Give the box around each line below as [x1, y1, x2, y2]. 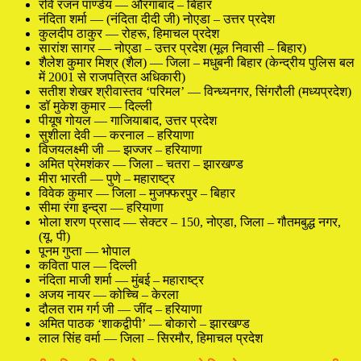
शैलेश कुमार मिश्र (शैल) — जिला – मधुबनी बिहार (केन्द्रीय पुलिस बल [39, 55, 355, 69]
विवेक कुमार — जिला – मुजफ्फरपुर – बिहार [39, 185, 235, 200]
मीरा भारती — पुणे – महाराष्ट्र [39, 171, 175, 185]
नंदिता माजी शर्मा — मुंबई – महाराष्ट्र [39, 272, 204, 287]
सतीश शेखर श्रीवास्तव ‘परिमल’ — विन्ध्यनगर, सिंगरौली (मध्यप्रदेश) [39, 84, 351, 98]
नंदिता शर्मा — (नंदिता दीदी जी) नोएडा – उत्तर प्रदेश [39, 11, 275, 26]
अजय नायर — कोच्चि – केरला [39, 287, 179, 301]
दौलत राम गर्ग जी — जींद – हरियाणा [39, 301, 202, 316]
